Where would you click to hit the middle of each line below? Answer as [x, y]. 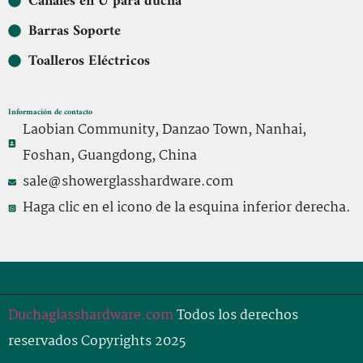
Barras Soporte [75, 31]
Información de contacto [50, 112]
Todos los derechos [236, 315]
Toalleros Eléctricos [89, 61]
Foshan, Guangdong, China [109, 156]
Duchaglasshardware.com [91, 315]
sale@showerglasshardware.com [128, 181]
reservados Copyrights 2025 [97, 341]
